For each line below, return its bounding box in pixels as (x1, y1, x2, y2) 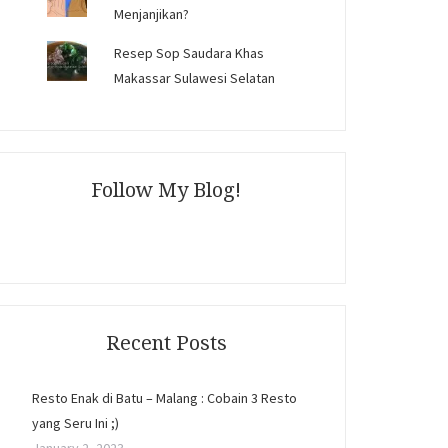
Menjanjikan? (114, 5, 190, 23)
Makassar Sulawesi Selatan (114, 69, 276, 87)
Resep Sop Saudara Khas (114, 44, 265, 62)
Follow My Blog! (91, 178, 241, 202)
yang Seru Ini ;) (32, 414, 119, 432)
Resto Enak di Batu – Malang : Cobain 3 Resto (32, 389, 297, 407)
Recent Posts (105, 331, 227, 355)
